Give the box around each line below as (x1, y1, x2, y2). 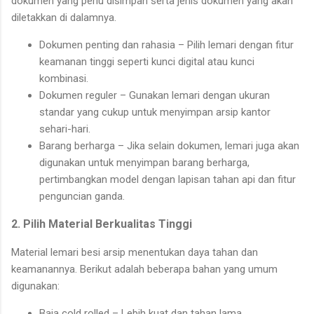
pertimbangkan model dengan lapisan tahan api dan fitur (39, 172, 296, 186)
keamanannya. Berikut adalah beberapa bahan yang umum (11, 262, 278, 275)
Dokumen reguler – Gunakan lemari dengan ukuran (39, 88, 270, 102)
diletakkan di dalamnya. (11, 11, 116, 24)
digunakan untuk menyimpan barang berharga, (39, 156, 250, 169)
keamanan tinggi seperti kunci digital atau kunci (39, 55, 254, 68)
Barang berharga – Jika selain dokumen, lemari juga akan (39, 139, 299, 152)
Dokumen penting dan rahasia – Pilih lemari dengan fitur (39, 38, 294, 51)
